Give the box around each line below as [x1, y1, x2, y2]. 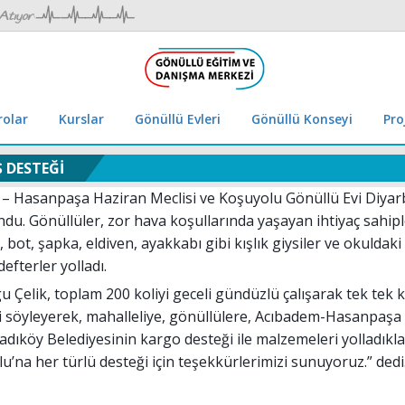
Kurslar [59, 110, 104, 127]
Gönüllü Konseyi [251, 110, 353, 127]
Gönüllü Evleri [135, 110, 221, 127]
